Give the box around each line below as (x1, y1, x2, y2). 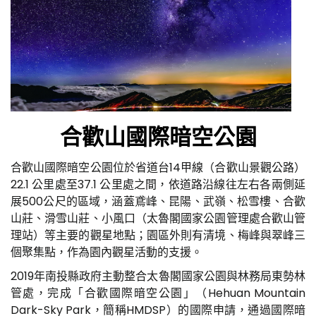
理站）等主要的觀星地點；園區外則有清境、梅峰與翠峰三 (11, 226, 305, 243)
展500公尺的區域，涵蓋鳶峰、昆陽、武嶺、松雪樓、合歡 (11, 193, 305, 209)
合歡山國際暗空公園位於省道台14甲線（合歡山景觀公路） (11, 159, 305, 176)
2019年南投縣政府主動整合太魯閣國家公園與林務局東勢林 (11, 267, 305, 284)
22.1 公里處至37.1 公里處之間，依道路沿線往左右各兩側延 (11, 176, 305, 193)
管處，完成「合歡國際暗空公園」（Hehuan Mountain (11, 284, 305, 301)
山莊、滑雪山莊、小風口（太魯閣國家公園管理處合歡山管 (11, 209, 305, 226)
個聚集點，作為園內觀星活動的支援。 (11, 243, 202, 260)
